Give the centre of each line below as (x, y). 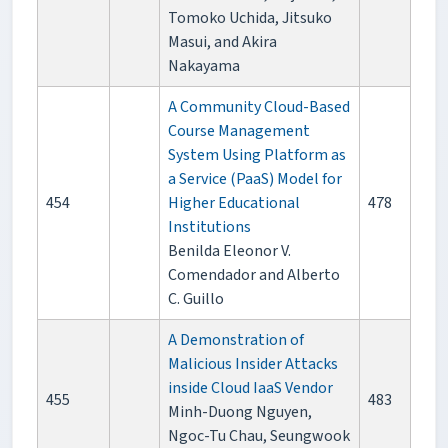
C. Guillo (196, 299)
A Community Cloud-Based (259, 107)
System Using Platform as (257, 155)
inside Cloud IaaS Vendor (250, 388)
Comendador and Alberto (254, 275)
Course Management (239, 131)
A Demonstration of (236, 340)
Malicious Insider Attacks (253, 364)
